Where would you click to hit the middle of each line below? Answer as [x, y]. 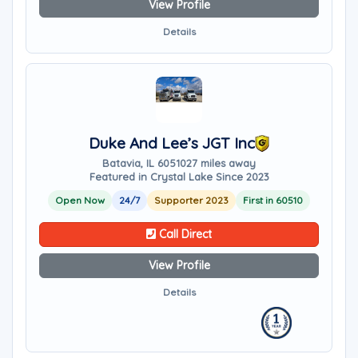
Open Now [80, 200]
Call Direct [184, 234]
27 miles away [221, 163]
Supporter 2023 [191, 200]
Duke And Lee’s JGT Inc [172, 143]
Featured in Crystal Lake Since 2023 [179, 177]
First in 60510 [273, 200]
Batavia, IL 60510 [144, 163]
